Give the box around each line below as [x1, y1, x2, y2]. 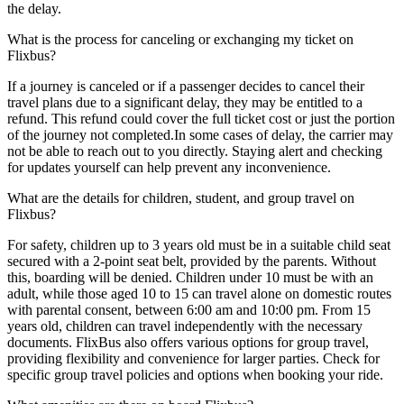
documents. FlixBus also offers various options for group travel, [7, 335, 369, 351]
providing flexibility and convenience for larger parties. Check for [7, 351, 380, 367]
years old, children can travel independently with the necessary [7, 318, 363, 335]
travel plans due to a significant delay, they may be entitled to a [7, 95, 363, 111]
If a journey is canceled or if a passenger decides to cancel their [7, 78, 364, 95]
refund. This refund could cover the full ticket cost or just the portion [7, 111, 395, 127]
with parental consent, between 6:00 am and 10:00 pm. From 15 [7, 302, 371, 318]
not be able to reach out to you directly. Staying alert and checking [7, 143, 382, 160]
